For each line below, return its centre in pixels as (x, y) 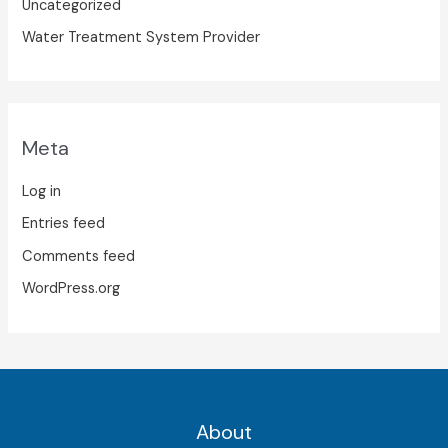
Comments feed (79, 256)
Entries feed (64, 224)
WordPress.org (71, 289)
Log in (42, 191)
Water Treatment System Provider (141, 38)
